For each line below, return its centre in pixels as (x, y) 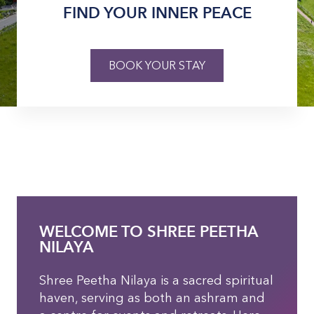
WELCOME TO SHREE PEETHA (149, 232)
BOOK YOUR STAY (157, 65)
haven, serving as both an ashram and (152, 298)
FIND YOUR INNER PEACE (157, 13)
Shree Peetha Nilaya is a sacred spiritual (156, 280)
